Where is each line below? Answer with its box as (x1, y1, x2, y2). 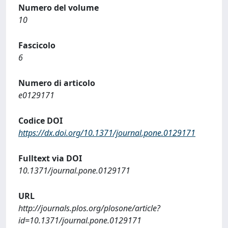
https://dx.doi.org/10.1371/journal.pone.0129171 (18, 127, 195, 138)
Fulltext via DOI (18, 153, 82, 164)
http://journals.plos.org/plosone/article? (18, 203, 160, 214)
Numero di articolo (18, 77, 95, 89)
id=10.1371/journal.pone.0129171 (18, 215, 141, 226)
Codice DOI (18, 115, 63, 126)
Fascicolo (18, 40, 55, 51)
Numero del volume (18, 2, 99, 13)
